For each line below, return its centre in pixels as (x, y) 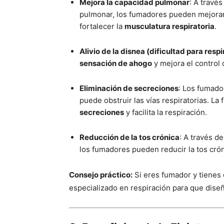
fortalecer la (102, 26)
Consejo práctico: (101, 174)
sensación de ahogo (116, 63)
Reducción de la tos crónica (129, 137)
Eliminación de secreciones (129, 88)
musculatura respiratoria (169, 26)
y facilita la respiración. (165, 112)
